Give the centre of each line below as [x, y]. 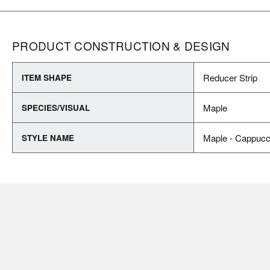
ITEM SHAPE [47, 77]
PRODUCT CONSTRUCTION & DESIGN [121, 46]
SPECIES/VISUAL [56, 108]
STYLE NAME [48, 138]
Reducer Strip [230, 77]
